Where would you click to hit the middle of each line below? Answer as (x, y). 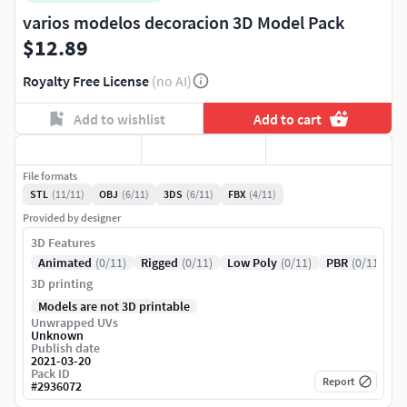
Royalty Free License (86, 81)
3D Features (63, 243)
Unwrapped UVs (74, 323)
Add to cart (288, 119)
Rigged (159, 263)
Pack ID (50, 374)
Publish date (65, 348)
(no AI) (172, 81)
